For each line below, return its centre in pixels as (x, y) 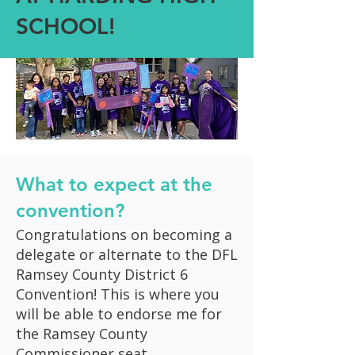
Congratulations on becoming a (124, 235)
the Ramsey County (82, 334)
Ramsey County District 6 (102, 274)
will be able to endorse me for (119, 314)
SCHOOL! (65, 26)
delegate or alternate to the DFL (127, 254)
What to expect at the (114, 184)
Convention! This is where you (118, 294)
